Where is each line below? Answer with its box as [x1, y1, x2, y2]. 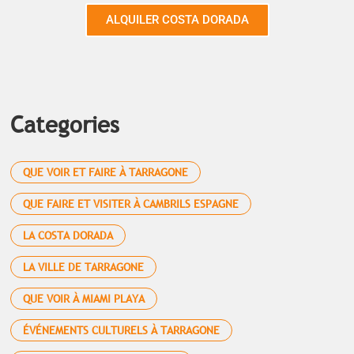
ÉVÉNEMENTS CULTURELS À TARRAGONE [22, 323, 220, 337]
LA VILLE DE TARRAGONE [22, 260, 144, 274]
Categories [9, 110, 119, 139]
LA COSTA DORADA [22, 228, 113, 243]
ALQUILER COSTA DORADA [105, 13, 249, 27]
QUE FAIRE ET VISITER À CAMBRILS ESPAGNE [22, 197, 239, 211]
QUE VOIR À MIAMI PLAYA [22, 292, 145, 306]
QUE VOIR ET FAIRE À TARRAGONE [22, 165, 188, 179]
